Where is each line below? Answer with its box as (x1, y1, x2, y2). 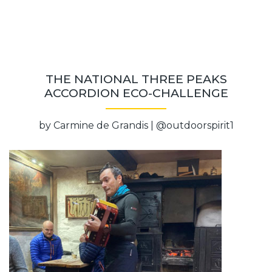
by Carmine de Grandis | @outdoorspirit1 (38, 119, 234, 131)
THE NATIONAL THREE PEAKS (45, 71, 227, 86)
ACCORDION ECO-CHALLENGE (44, 85, 228, 100)
